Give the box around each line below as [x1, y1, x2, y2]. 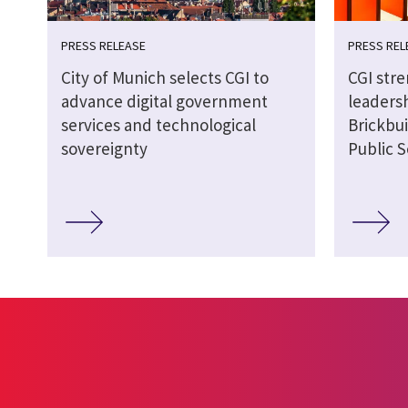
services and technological [61, 113, 256, 136]
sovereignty [61, 137, 148, 159]
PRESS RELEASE [61, 36, 146, 54]
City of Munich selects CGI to [61, 66, 269, 88]
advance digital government [61, 89, 268, 112]
